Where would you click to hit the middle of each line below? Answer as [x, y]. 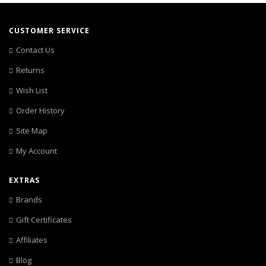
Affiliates [32, 240]
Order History [40, 110]
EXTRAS [24, 180]
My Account [37, 151]
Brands [29, 199]
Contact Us [35, 50]
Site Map [32, 131]
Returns [30, 70]
